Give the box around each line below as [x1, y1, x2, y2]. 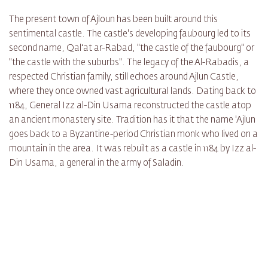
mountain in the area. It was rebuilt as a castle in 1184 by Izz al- [9, 144, 256, 154]
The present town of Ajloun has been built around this [9, 15, 218, 25]
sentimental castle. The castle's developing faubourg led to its [9, 29, 251, 39]
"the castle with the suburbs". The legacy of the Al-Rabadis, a [9, 58, 249, 68]
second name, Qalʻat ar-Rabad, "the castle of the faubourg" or [9, 44, 254, 53]
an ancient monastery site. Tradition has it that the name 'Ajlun [9, 115, 255, 125]
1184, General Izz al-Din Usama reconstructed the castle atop [9, 101, 251, 111]
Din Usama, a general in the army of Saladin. [9, 159, 184, 168]
